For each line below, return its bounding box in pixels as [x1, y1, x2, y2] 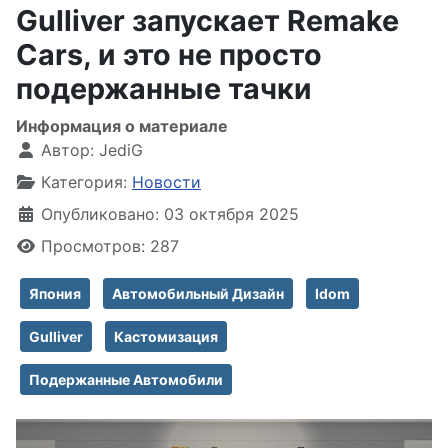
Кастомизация [114, 328, 218, 345]
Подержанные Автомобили [29, 371, 223, 388]
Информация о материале [16, 116, 228, 136]
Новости [132, 172, 201, 192]
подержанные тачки [16, 71, 312, 106]
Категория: [36, 172, 132, 192]
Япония [29, 285, 81, 302]
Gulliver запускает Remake [16, 3, 399, 38]
